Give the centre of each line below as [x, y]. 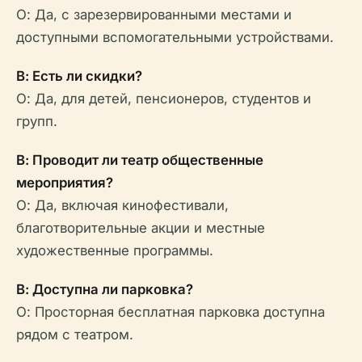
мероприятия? [65, 183]
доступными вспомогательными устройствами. [175, 37]
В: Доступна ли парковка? [105, 289]
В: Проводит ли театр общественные [140, 160]
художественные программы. [115, 250]
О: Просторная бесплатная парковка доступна [170, 312]
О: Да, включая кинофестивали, [122, 205]
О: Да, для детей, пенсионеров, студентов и [164, 99]
